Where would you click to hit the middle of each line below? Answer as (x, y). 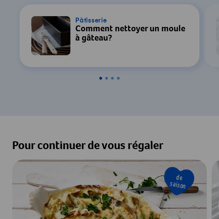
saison (178, 185)
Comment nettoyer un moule (130, 30)
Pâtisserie (91, 21)
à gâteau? (94, 39)
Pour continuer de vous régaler (88, 146)
